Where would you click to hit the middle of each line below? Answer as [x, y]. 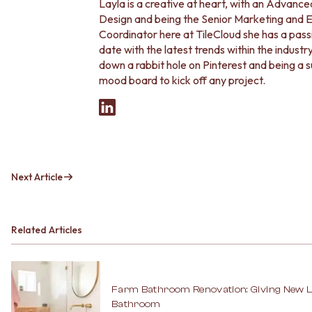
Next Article [37, 177]
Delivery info [41, 19]
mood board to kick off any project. [182, 80]
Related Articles [47, 230]
